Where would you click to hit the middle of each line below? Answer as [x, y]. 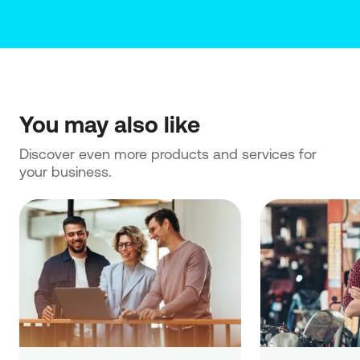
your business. [65, 171]
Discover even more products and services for [168, 153]
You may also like [110, 124]
